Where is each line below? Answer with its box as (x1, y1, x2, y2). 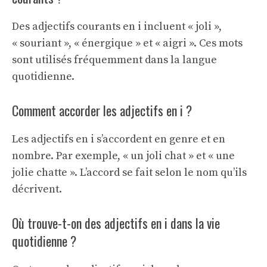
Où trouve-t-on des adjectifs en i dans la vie (12, 213, 220, 232)
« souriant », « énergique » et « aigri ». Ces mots (12, 36, 243, 50)
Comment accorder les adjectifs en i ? (12, 101, 192, 120)
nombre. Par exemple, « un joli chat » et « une (12, 149, 235, 163)
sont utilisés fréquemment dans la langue (12, 53, 217, 67)
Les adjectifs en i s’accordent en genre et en (12, 132, 225, 146)
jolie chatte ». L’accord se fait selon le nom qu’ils (12, 166, 247, 179)
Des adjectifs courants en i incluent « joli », (12, 20, 222, 33)
